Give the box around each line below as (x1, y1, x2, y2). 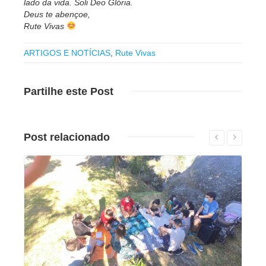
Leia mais (116, 144, 147, 153)
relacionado (47, 131, 110, 143)
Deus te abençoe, (24, 9, 90, 19)
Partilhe (24, 85, 63, 97)
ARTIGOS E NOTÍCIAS (24, 47, 110, 58)
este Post (63, 85, 113, 97)
